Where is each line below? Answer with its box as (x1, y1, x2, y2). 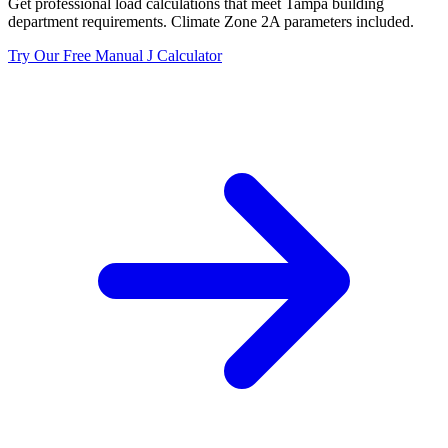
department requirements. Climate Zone (8, 12, 261, 30)
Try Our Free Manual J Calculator (8, 46, 222, 64)
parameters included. (280, 12, 414, 30)
